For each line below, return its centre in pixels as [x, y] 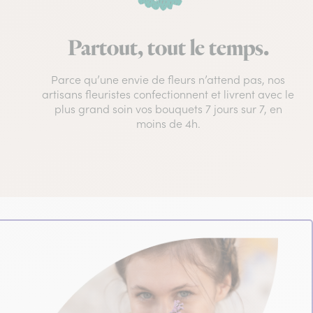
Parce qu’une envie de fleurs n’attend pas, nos [168, 80]
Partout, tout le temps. [168, 49]
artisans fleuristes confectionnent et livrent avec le [168, 95]
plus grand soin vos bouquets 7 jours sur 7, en [168, 109]
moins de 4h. [168, 124]
